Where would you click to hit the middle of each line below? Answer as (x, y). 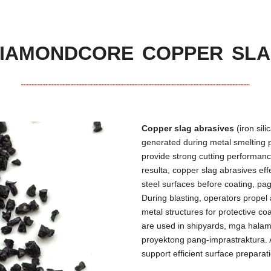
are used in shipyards (183, 226)
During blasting (170, 198)
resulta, (157, 170)
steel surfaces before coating (197, 184)
